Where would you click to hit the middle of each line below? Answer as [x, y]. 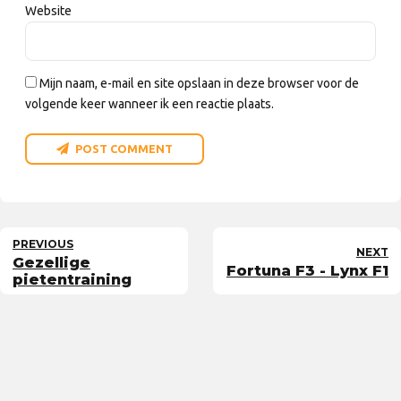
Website [48, 10]
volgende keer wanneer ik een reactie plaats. [149, 104]
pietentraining [72, 279]
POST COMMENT [124, 148]
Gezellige [51, 262]
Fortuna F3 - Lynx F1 [307, 271]
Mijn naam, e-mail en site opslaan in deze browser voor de [199, 84]
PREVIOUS [43, 243]
